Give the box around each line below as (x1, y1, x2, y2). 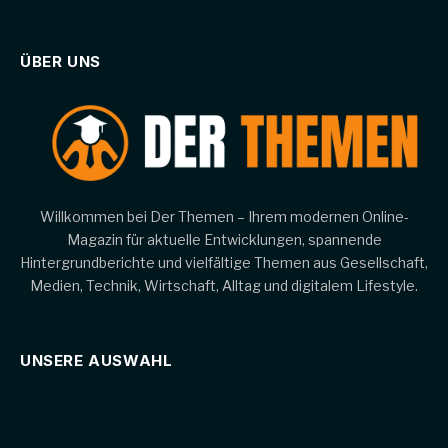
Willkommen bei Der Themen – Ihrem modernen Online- (39, 208, 409, 226)
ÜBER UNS (20, 51, 101, 71)
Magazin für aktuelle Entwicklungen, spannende (66, 231, 382, 249)
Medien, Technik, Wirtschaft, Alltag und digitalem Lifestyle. (30, 277, 418, 295)
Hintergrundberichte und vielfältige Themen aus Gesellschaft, (20, 254, 428, 272)
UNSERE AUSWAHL (20, 351, 173, 371)
